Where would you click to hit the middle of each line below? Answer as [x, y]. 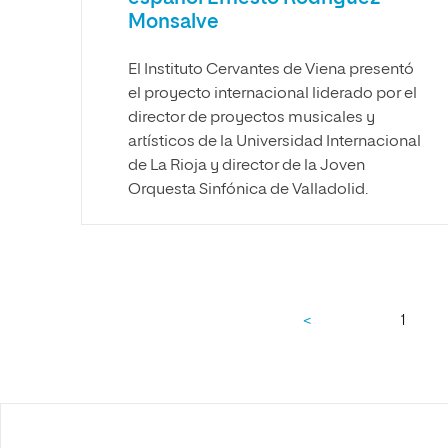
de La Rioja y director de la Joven [246, 166]
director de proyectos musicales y [251, 118]
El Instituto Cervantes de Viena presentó [271, 70]
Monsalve [173, 22]
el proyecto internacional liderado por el [272, 94]
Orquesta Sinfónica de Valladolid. [248, 190]
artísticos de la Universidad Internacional [274, 142]
